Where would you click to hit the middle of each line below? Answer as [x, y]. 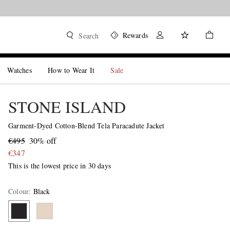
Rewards [135, 35]
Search [89, 36]
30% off [43, 140]
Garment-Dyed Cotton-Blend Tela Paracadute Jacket [86, 126]
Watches [20, 70]
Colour [18, 191]
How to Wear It [71, 70]
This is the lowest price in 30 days [59, 166]
